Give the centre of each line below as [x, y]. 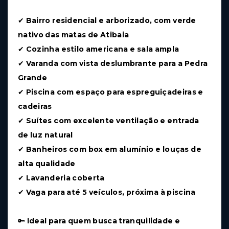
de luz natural [45, 135]
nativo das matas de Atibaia [74, 35]
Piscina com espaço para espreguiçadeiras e [114, 92]
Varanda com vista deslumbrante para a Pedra [117, 63]
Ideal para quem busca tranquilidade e [104, 221]
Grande [32, 77]
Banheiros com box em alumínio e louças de [113, 149]
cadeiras [35, 106]
